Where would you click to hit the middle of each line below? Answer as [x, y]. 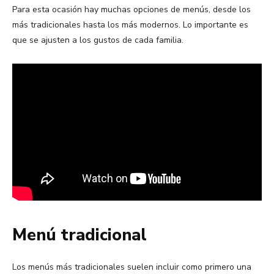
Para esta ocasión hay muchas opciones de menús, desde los [131, 10]
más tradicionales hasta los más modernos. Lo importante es [130, 25]
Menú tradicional [80, 235]
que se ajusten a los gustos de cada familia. [98, 40]
